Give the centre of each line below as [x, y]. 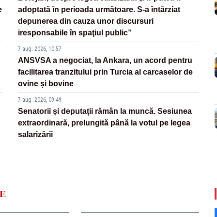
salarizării [36, 135]
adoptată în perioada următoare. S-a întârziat [99, 10]
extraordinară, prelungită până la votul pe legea [104, 123]
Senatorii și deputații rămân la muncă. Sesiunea [105, 111]
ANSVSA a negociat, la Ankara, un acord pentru [105, 61]
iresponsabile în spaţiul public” [75, 33]
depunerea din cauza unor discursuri [86, 21]
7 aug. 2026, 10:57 [40, 49]
